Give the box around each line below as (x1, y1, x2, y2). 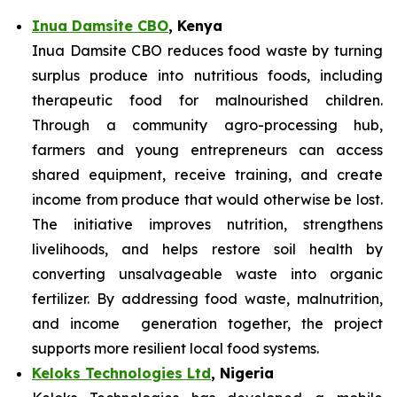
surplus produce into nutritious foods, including (32, 66, 383, 84)
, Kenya (168, 17, 222, 35)
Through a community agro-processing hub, (32, 116, 383, 134)
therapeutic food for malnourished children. (32, 91, 383, 109)
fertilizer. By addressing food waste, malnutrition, (32, 290, 383, 307)
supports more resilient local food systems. (32, 339, 319, 357)
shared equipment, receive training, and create (32, 166, 383, 183)
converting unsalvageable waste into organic (32, 265, 383, 283)
